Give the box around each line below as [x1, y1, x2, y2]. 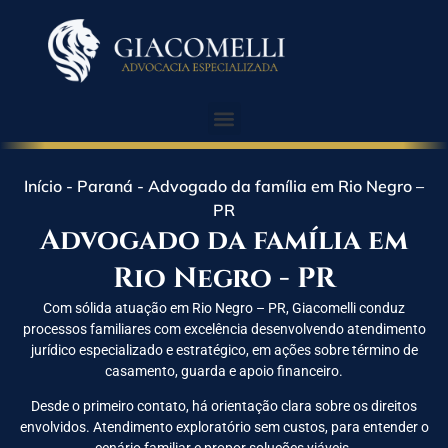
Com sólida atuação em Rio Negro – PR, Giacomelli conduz [43, 300, 405, 316]
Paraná [77, 176, 133, 196]
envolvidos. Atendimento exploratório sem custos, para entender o [19, 419, 429, 436]
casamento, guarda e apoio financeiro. [105, 363, 343, 379]
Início [24, 176, 62, 196]
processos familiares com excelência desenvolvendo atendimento [22, 321, 426, 337]
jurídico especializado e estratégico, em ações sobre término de [30, 342, 418, 358]
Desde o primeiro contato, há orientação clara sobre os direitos [31, 398, 417, 415]
